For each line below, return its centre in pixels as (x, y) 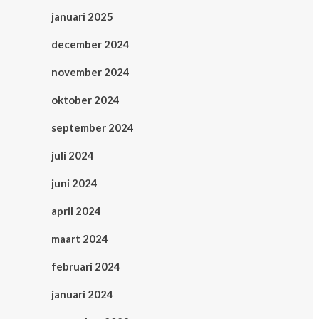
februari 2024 (86, 267)
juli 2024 (73, 156)
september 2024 (93, 128)
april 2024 (76, 211)
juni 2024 (74, 183)
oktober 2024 (85, 100)
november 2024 (90, 72)
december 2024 (90, 45)
